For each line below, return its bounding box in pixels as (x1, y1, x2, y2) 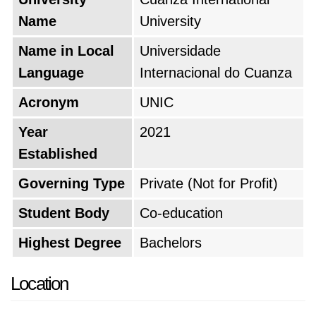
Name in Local (18, 43, 114, 59)
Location (11, 273, 68, 294)
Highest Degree (18, 235, 121, 250)
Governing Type (18, 176, 125, 191)
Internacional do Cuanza (140, 65, 292, 80)
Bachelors (140, 235, 202, 250)
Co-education (140, 205, 223, 221)
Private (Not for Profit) (140, 176, 278, 191)
